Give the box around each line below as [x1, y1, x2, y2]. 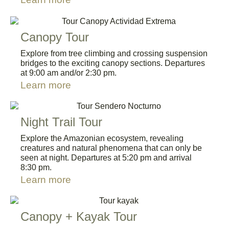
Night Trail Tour [20, 114, 102, 129]
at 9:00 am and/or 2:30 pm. [20, 68, 117, 77]
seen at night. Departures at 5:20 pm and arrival [20, 153, 192, 162]
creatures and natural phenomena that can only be [20, 143, 202, 152]
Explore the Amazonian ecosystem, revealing [20, 133, 184, 143]
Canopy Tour [20, 30, 89, 44]
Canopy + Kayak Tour [20, 210, 137, 224]
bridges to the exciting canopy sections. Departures [20, 58, 205, 67]
